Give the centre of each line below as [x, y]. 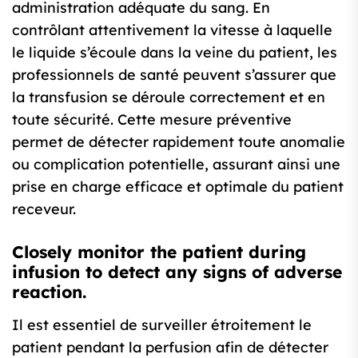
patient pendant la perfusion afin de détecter [170, 347]
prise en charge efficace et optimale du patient [178, 187]
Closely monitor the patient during [159, 252]
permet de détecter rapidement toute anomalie [179, 142]
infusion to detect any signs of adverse [177, 272]
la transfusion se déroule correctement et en [169, 97]
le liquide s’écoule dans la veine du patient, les [175, 52]
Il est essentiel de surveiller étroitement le [162, 325]
